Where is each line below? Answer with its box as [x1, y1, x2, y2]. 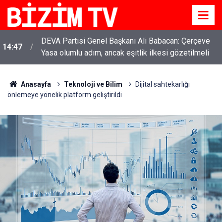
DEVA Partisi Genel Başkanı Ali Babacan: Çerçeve [41, 36, 210, 46]
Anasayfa [19, 80, 51, 88]
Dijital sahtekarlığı [135, 80, 190, 88]
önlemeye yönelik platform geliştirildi [7, 91, 122, 99]
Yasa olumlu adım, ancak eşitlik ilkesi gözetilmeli [41, 48, 209, 57]
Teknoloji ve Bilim [63, 80, 122, 88]
